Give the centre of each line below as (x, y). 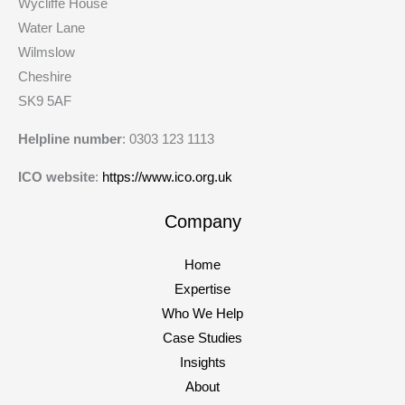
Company (202, 221)
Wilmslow (47, 53)
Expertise (202, 289)
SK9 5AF (45, 102)
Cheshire (45, 77)
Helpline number (70, 139)
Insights (202, 362)
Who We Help (202, 313)
